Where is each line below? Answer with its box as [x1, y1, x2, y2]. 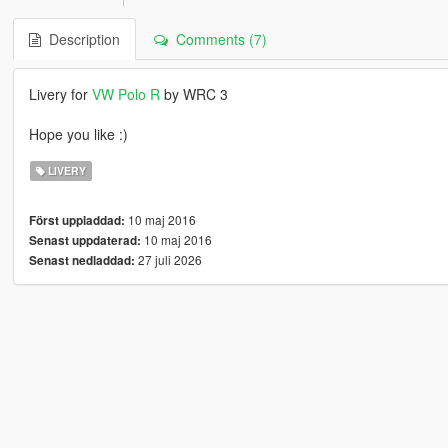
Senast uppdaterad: [28, 232, 141, 250]
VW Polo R [91, 84, 160, 105]
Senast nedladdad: [28, 252, 135, 270]
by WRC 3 [159, 84, 228, 105]
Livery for [28, 84, 92, 105]
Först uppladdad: [28, 212, 125, 230]
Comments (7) [167, 29, 267, 50]
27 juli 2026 [134, 251, 202, 269]
